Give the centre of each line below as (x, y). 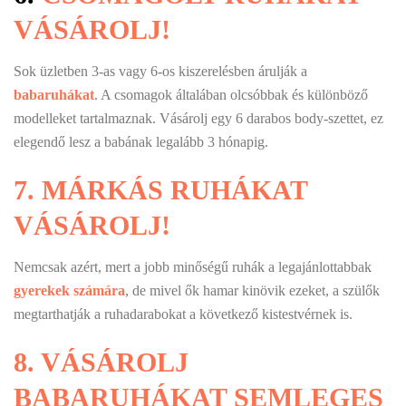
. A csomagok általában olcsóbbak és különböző (231, 94)
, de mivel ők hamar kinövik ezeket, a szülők (252, 290)
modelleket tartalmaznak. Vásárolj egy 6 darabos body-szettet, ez (198, 118)
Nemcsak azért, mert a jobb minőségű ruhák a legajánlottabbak (193, 266)
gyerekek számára (69, 290)
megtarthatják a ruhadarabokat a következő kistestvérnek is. (183, 314)
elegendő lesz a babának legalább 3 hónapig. (141, 141)
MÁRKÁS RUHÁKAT (174, 189)
